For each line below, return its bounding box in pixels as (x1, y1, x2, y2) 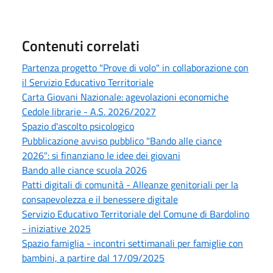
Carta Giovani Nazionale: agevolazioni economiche (22, 89, 229, 104)
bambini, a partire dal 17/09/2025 (22, 250, 165, 265)
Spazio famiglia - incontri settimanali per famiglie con (22, 235, 243, 250)
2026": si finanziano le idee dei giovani (22, 147, 180, 163)
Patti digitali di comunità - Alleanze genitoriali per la (22, 177, 238, 192)
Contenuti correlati (22, 34, 140, 57)
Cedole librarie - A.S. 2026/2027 (22, 104, 156, 119)
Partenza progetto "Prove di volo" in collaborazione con (22, 60, 249, 75)
